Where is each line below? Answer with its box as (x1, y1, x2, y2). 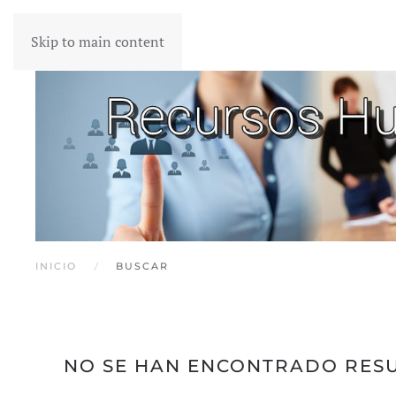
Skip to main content (31, 32, 164, 51)
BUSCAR (116, 259, 169, 272)
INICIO (35, 259, 77, 272)
